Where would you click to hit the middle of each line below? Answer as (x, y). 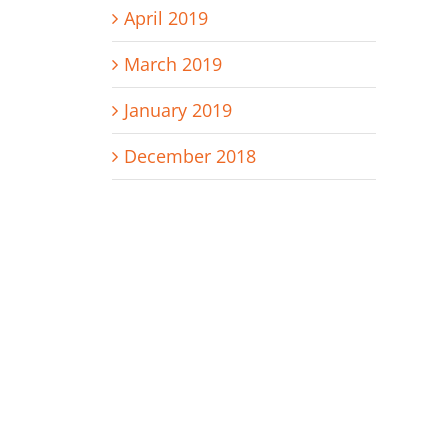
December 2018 (189, 156)
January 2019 (177, 110)
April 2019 (165, 18)
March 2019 (172, 64)
